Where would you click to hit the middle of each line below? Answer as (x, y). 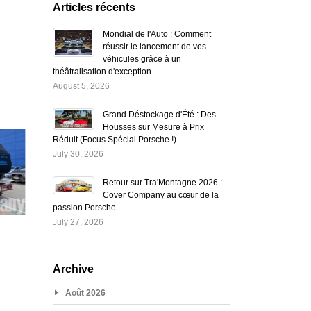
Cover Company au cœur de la (160, 195)
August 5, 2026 (81, 86)
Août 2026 (85, 293)
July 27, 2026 (78, 222)
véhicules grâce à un (142, 59)
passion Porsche (84, 207)
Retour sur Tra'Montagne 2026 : (162, 182)
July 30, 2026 (78, 154)
